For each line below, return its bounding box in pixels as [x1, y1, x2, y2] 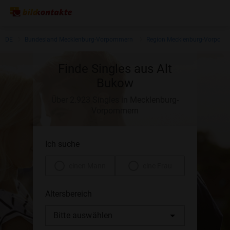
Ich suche [45, 139, 80, 149]
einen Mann [69, 162, 106, 170]
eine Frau [142, 162, 172, 170]
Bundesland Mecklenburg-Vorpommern [23, 36, 135, 43]
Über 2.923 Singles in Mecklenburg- [51, 95, 179, 105]
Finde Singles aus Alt [58, 62, 172, 76]
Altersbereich [45, 189, 92, 199]
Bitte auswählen [53, 210, 113, 220]
